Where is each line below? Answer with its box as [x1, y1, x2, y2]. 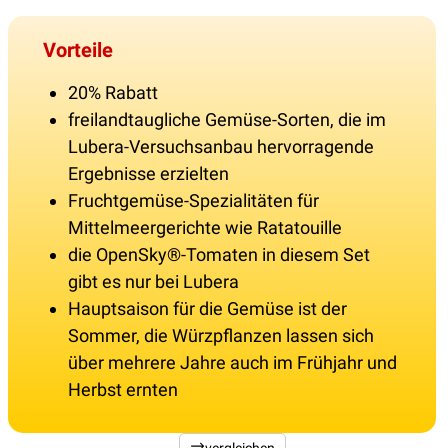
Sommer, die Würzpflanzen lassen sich [68, 325, 374, 347]
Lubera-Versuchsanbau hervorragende [68, 136, 374, 158]
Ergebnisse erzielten [68, 163, 229, 185]
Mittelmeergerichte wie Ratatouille [68, 217, 342, 239]
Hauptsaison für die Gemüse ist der [68, 298, 347, 320]
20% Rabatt [68, 82, 158, 104]
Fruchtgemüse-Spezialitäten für [68, 190, 319, 212]
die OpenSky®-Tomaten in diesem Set [68, 244, 370, 266]
